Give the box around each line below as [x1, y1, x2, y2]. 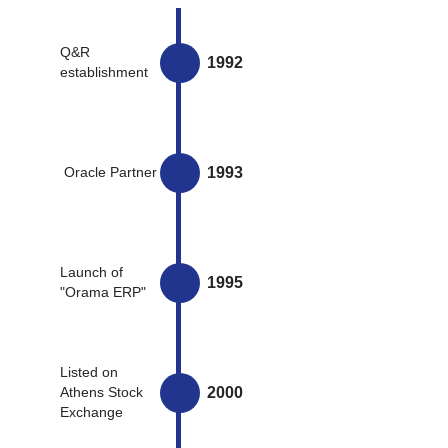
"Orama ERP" [60, 285, 146, 300]
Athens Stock [60, 385, 143, 400]
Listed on [60, 365, 118, 380]
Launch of [60, 265, 123, 280]
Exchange [60, 405, 123, 420]
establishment [60, 65, 148, 80]
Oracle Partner [63, 165, 157, 180]
